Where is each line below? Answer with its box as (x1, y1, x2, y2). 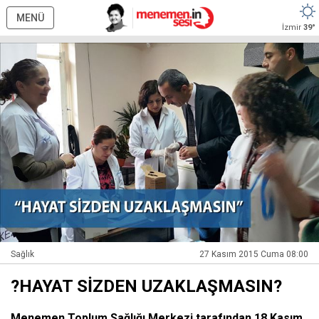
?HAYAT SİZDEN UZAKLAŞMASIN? (11, 276, 282, 296)
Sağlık (11, 249, 34, 259)
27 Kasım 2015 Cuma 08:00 (199, 249, 308, 259)
